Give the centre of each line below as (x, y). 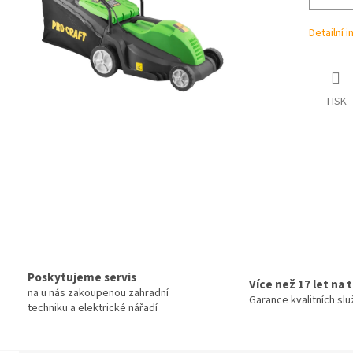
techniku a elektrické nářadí (93, 308)
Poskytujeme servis (82, 277)
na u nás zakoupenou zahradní (98, 293)
